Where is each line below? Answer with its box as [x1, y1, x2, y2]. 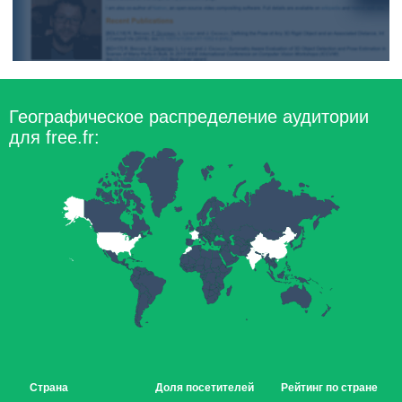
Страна [30, 381, 68, 394]
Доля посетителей [155, 381, 254, 394]
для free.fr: [9, 127, 100, 147]
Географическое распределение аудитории [9, 107, 369, 127]
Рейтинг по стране [281, 381, 378, 394]
